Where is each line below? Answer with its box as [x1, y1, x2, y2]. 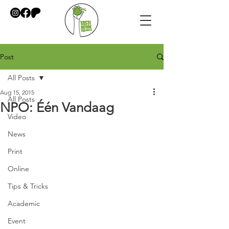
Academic [8, 199, 40, 208]
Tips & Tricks [8, 181, 48, 191]
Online [8, 164, 29, 173]
